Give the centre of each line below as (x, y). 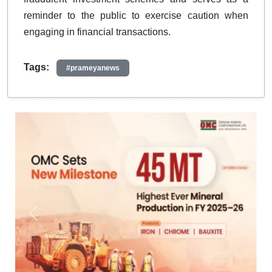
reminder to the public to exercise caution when (136, 16)
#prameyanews (93, 68)
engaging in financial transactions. (97, 32)
